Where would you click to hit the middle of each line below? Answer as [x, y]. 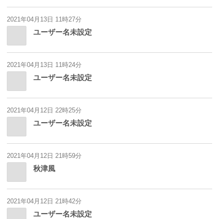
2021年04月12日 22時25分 [44, 110]
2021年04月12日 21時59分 [44, 156]
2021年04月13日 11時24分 [44, 65]
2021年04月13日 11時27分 [44, 20]
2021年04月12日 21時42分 [44, 201]
